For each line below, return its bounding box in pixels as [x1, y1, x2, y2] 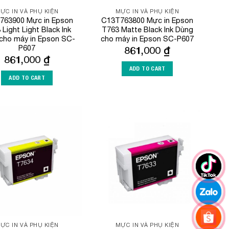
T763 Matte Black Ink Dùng [101, 25, 193, 34]
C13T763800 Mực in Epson [101, 15, 194, 25]
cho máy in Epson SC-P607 [101, 34, 194, 43]
